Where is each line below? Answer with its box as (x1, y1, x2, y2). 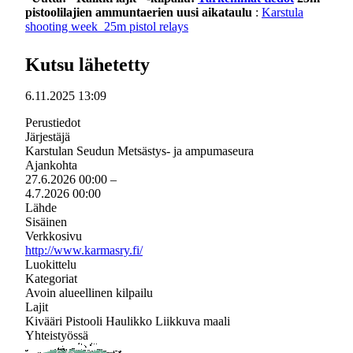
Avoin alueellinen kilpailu (25, 286, 153, 299)
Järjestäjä (25, 130, 70, 143)
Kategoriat (25, 272, 77, 285)
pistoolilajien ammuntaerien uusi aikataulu (25, 6, 252, 19)
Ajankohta (25, 158, 77, 172)
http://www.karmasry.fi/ (25, 243, 143, 257)
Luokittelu (25, 258, 76, 271)
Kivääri (25, 314, 65, 328)
